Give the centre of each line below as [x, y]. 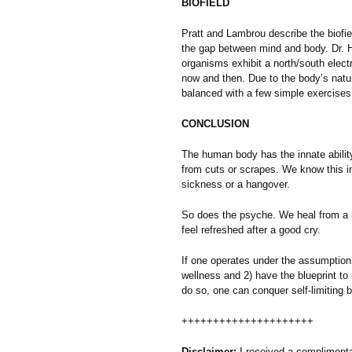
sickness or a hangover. [236, 184]
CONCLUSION [215, 123]
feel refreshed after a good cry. [251, 229]
